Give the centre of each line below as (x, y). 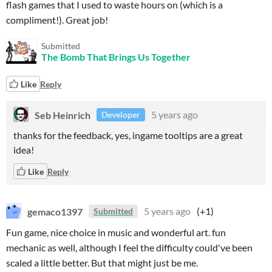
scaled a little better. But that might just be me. (102, 263)
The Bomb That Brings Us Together (116, 57)
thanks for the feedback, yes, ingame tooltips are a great (128, 135)
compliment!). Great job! (57, 20)
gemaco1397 (55, 211)
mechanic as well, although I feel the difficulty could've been (129, 247)
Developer (121, 114)
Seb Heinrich (63, 114)
